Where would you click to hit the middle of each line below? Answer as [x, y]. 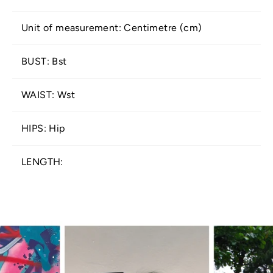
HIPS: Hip [43, 129]
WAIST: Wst [48, 95]
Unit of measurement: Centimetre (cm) [112, 28]
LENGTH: [42, 162]
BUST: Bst [44, 62]
